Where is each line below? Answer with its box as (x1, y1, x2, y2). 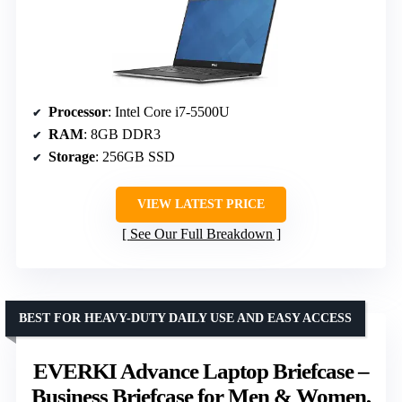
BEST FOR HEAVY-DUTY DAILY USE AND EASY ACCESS (19, 310, 352, 325)
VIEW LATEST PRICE (137, 197, 265, 211)
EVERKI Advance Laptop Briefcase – (33, 358, 369, 383)
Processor (48, 103, 108, 119)
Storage (48, 148, 95, 164)
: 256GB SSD (95, 148, 175, 164)
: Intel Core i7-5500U (108, 103, 230, 119)
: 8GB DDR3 (83, 126, 161, 142)
